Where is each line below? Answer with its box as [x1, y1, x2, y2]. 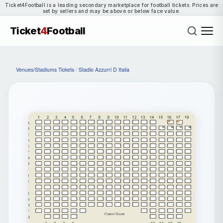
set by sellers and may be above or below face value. [42, 8, 181, 14]
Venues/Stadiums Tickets [16, 66, 74, 73]
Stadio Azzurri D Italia [79, 66, 129, 73]
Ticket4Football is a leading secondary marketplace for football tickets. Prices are [4, 2, 219, 8]
